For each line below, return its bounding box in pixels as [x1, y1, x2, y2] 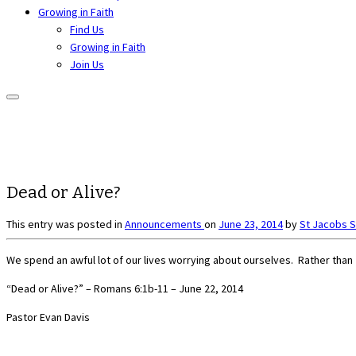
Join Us [70, 57, 104, 72]
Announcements [125, 216, 204, 231]
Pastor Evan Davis [6, 309, 90, 324]
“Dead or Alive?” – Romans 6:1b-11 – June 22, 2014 [6, 281, 243, 296]
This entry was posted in [6, 216, 125, 231]
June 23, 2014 [219, 216, 283, 231]
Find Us [70, 22, 104, 37]
